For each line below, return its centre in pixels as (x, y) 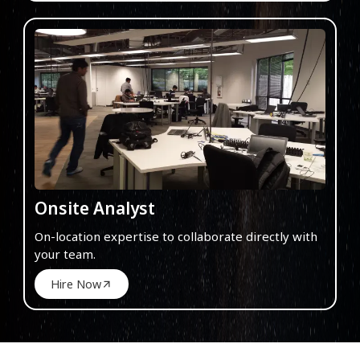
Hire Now (76, 284)
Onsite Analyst (95, 208)
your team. (65, 254)
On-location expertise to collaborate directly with (176, 236)
